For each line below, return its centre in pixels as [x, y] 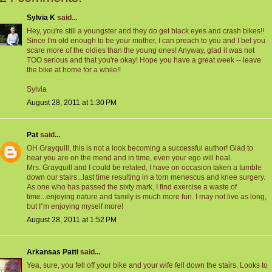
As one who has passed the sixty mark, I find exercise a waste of [132, 187]
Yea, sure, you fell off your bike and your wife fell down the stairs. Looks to [147, 266]
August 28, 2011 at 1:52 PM [72, 220]
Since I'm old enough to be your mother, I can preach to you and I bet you [146, 41]
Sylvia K [41, 18]
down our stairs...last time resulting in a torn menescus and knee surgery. [146, 178]
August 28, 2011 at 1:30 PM [72, 103]
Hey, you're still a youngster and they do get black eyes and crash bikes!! [145, 31]
